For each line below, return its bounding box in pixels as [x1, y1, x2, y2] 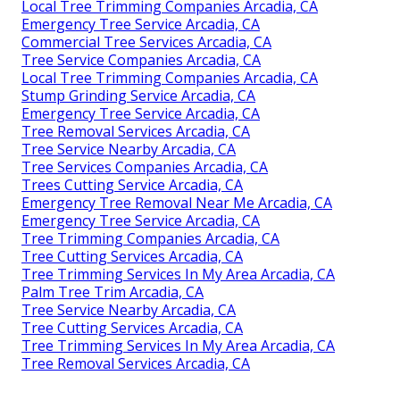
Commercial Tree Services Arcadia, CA [21, 31, 271, 52]
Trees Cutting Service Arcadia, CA [21, 174, 243, 195]
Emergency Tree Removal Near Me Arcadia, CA [21, 192, 332, 212]
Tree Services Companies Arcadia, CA [21, 156, 268, 177]
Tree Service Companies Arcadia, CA [21, 49, 261, 70]
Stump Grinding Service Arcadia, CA [21, 85, 255, 105]
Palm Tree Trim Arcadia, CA [21, 281, 204, 302]
